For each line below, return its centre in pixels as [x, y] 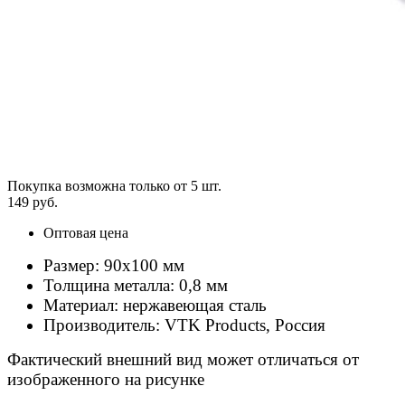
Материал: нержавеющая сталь [155, 305]
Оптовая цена [86, 232]
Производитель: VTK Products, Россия [184, 325]
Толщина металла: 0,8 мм [138, 285]
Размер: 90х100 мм [114, 265]
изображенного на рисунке [106, 379]
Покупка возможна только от [99, 185]
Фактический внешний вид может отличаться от [183, 359]
